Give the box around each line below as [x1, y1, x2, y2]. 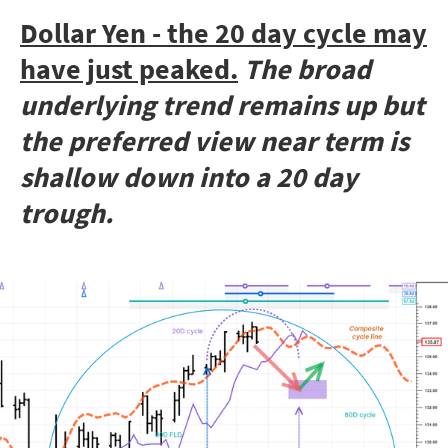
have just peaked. [20, 51, 238, 88]
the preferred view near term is [20, 123, 409, 160]
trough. [20, 195, 113, 232]
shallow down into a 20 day [20, 159, 358, 196]
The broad [244, 51, 371, 88]
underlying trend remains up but [20, 87, 425, 124]
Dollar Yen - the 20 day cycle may [20, 15, 427, 52]
